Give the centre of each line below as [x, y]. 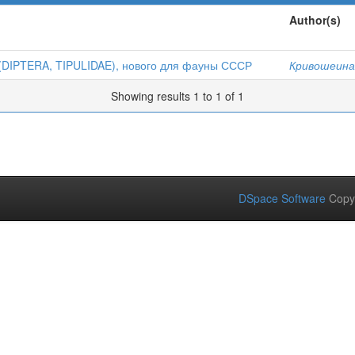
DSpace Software [282, 198]
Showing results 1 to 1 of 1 [177, 96]
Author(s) [315, 20]
